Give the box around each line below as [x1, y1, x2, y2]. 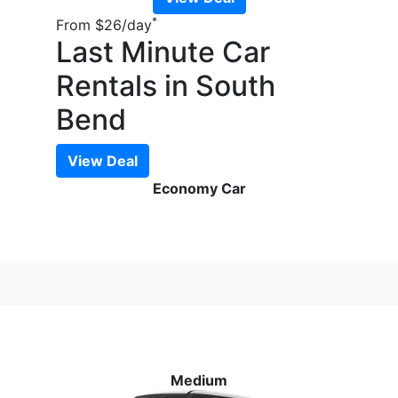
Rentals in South [56, 68, 275, 104]
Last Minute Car [56, 35, 270, 70]
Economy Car [152, 179, 246, 198]
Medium [171, 371, 227, 390]
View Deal [68, 152, 138, 171]
